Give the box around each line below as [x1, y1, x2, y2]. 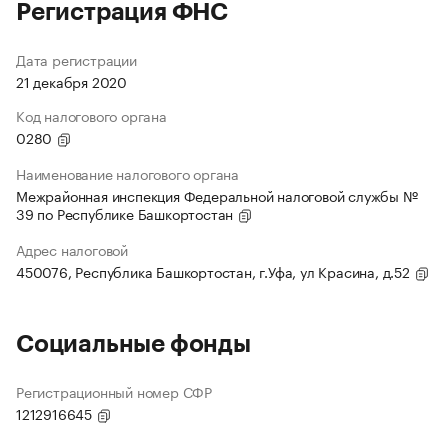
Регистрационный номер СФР [16, 380, 212, 403]
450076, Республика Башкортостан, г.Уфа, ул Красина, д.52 [16, 260, 414, 283]
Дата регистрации [16, 48, 137, 71]
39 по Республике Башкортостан [16, 202, 238, 225]
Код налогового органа [16, 104, 167, 127]
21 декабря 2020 [16, 70, 127, 93]
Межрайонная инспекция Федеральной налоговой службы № [16, 184, 418, 207]
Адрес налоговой [16, 238, 128, 261]
